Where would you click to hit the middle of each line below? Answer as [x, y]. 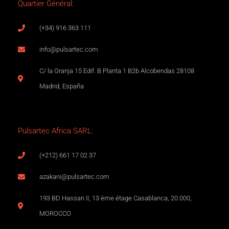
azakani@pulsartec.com [74, 176]
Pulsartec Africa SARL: [55, 131]
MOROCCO [55, 213]
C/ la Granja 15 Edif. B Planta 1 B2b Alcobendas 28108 [117, 71]
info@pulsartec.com [68, 49]
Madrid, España [61, 86]
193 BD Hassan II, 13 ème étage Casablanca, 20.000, [115, 198]
